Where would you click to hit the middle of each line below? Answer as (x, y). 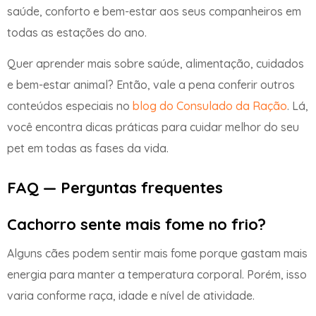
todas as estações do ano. (77, 33)
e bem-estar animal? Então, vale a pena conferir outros (151, 85)
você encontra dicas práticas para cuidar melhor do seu (153, 127)
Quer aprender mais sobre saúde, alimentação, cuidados (156, 64)
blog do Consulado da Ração (210, 106)
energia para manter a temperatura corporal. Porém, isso (157, 274)
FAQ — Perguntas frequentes (115, 187)
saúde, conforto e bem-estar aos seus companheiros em (154, 12)
